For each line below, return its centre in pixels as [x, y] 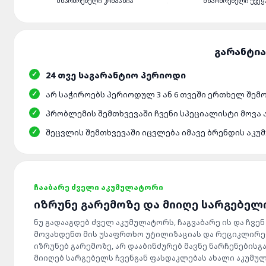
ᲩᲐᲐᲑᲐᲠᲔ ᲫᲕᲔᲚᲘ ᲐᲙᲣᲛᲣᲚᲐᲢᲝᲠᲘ [99, 187]
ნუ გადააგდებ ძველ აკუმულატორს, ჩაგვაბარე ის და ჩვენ [149, 222]
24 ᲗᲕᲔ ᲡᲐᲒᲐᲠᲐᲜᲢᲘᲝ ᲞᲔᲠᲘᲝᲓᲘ [116, 75]
